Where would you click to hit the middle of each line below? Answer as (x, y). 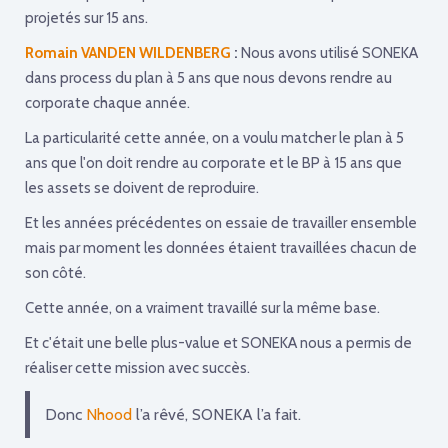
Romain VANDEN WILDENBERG (129, 52)
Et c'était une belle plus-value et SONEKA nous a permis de (218, 342)
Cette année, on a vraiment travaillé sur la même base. (202, 307)
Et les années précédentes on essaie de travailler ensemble (221, 222)
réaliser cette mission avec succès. (137, 367)
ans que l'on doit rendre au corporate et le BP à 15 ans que (213, 162)
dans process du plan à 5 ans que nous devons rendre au (208, 77)
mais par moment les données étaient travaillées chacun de (221, 247)
